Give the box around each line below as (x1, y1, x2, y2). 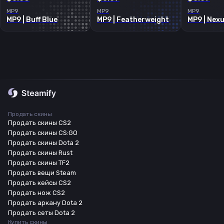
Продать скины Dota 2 (8, 139, 79, 146)
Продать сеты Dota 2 (8, 209, 75, 216)
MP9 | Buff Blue (6, 15, 57, 24)
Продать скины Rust (8, 149, 72, 156)
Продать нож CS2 (8, 189, 65, 196)
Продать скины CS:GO (8, 129, 77, 136)
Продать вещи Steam (8, 169, 76, 176)
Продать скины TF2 (8, 159, 69, 166)
